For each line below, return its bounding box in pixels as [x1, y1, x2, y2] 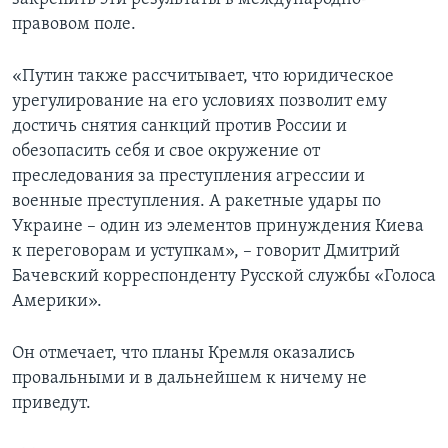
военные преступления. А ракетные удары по [12, 192, 381, 212]
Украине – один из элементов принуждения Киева [12, 217, 424, 237]
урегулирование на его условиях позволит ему [12, 92, 387, 112]
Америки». [12, 292, 102, 312]
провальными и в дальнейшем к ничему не [12, 369, 367, 389]
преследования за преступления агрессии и [12, 167, 365, 187]
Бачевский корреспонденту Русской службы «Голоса [12, 267, 436, 287]
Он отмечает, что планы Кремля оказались [12, 344, 355, 364]
